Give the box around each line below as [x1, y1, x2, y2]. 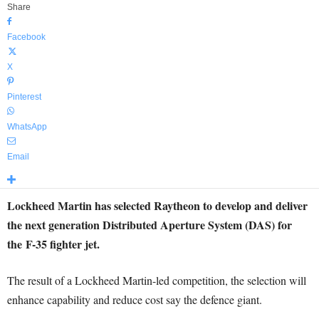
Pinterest [7, 92, 41, 102]
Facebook [7, 32, 46, 42]
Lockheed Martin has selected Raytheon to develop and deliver [7, 197, 308, 214]
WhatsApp [7, 122, 47, 132]
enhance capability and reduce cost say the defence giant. [7, 292, 262, 307]
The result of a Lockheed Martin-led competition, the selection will [7, 273, 306, 288]
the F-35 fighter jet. [7, 236, 100, 252]
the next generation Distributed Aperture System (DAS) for [7, 216, 292, 233]
